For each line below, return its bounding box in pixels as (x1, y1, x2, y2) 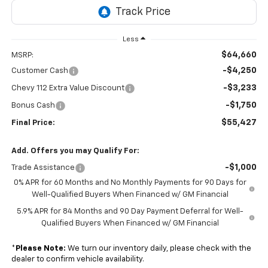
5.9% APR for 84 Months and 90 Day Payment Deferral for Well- (16, 208, 243, 216)
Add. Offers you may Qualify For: (11, 147, 139, 156)
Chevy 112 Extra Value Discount (11, 84, 124, 93)
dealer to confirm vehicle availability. (11, 255, 144, 264)
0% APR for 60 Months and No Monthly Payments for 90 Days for (14, 179, 247, 187)
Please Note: (15, 245, 66, 253)
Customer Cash (11, 67, 68, 75)
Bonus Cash (11, 102, 55, 110)
